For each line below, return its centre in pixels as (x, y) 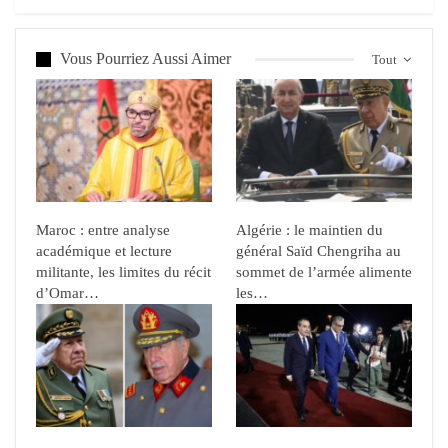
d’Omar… (67, 293)
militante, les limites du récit (123, 272)
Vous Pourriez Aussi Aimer (145, 58)
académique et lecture (104, 251)
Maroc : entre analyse (103, 230)
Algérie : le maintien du (309, 230)
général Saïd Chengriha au (318, 251)
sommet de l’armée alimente (324, 272)
